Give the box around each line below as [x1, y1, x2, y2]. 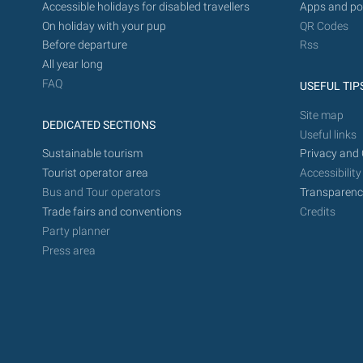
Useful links [299, 127, 357, 142]
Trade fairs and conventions [42, 205, 181, 220]
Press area [42, 243, 96, 258]
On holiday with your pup [42, 19, 166, 33]
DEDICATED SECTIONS [42, 118, 156, 133]
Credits [299, 205, 335, 220]
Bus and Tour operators [42, 186, 160, 200]
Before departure [42, 38, 127, 53]
